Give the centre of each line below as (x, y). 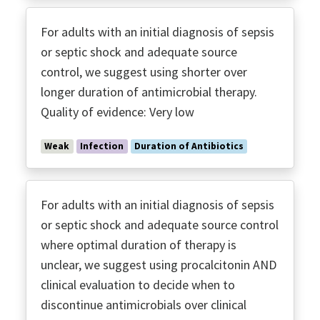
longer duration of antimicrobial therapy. (149, 92)
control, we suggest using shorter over (144, 72)
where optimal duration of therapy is (139, 244)
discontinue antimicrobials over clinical (144, 304)
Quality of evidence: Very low (117, 112)
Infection (102, 146)
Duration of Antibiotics (189, 146)
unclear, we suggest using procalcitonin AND (159, 264)
